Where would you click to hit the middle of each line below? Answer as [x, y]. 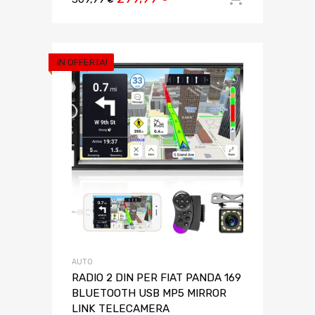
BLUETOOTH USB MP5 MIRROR [149, 294]
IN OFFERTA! [82, 63]
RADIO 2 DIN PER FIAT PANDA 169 [156, 278]
